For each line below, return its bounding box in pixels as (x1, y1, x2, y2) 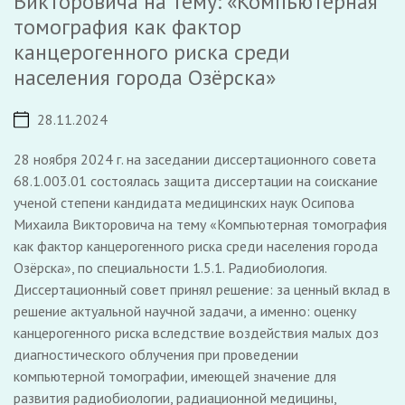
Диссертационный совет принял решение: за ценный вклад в (14, 280, 391, 298)
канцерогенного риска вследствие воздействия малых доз (14, 324, 379, 342)
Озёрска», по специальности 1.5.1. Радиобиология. (14, 259, 326, 277)
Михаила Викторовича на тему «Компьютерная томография (14, 215, 387, 233)
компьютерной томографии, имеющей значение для (14, 367, 336, 385)
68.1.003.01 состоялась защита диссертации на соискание (14, 172, 378, 190)
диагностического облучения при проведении (14, 345, 298, 363)
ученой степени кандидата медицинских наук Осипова (14, 193, 354, 212)
